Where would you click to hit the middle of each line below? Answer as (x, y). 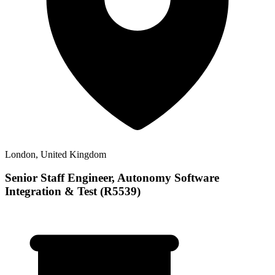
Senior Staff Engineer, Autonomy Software (112, 178)
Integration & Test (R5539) (73, 192)
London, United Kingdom (56, 154)
